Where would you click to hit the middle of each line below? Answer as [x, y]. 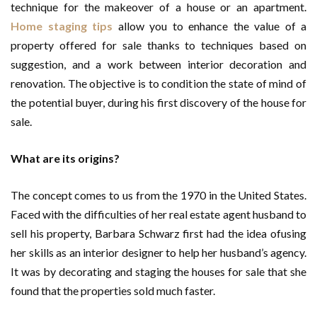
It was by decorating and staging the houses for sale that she [158, 271]
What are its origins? [65, 158]
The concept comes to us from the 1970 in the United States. [158, 195]
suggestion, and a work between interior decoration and [158, 64]
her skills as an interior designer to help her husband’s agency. [158, 252]
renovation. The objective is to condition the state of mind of [158, 83]
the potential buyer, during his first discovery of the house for [158, 102]
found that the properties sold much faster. [113, 290]
